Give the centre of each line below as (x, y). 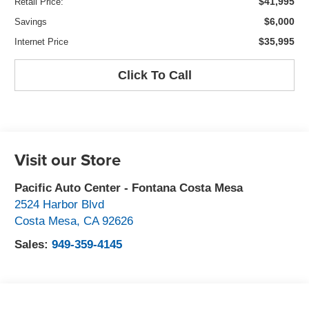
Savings (31, 21)
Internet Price (42, 41)
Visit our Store (68, 160)
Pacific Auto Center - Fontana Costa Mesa (129, 188)
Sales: (33, 245)
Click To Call (154, 75)
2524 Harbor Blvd (60, 205)
